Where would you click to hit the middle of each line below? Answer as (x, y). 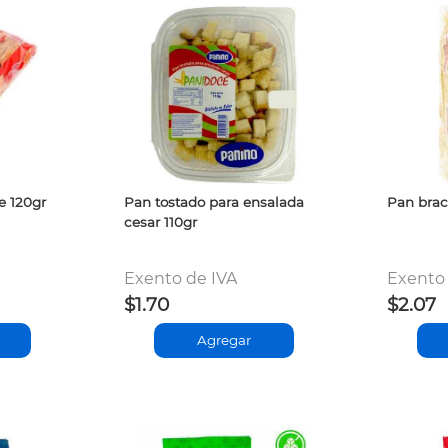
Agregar (223, 340)
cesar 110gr (160, 221)
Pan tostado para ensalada (213, 201)
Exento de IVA (180, 278)
